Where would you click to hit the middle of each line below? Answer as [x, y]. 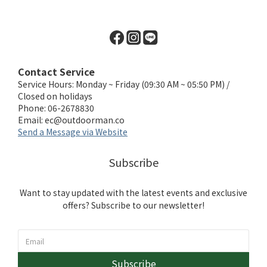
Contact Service [56, 72]
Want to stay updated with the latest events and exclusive [133, 193]
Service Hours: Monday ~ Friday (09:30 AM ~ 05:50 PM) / [124, 84]
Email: [31, 120]
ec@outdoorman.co [85, 120]
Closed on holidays [55, 96]
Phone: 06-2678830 [56, 108]
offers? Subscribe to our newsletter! [133, 205]
